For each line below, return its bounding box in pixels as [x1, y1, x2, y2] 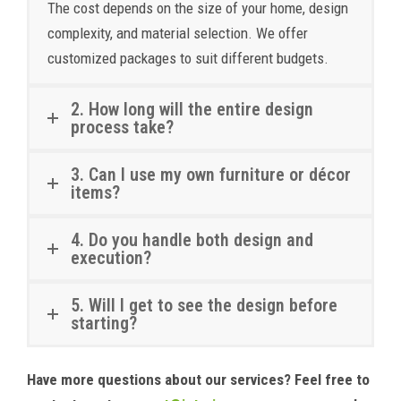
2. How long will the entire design [71, 98, 313, 120]
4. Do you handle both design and [71, 229, 313, 251]
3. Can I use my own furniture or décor [71, 164, 351, 185]
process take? [71, 116, 174, 138]
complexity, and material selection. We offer [47, 24, 308, 42]
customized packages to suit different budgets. [47, 49, 328, 67]
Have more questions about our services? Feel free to [27, 370, 370, 388]
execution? [71, 247, 151, 269]
